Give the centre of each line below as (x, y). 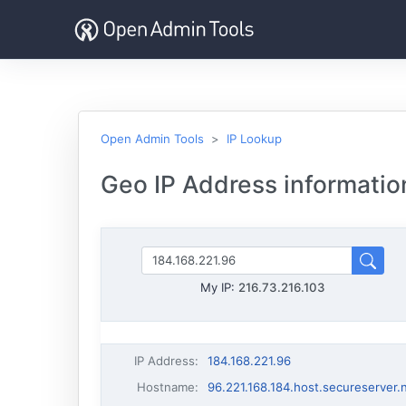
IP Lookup (254, 139)
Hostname (166, 387)
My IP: (219, 287)
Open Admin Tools (152, 139)
